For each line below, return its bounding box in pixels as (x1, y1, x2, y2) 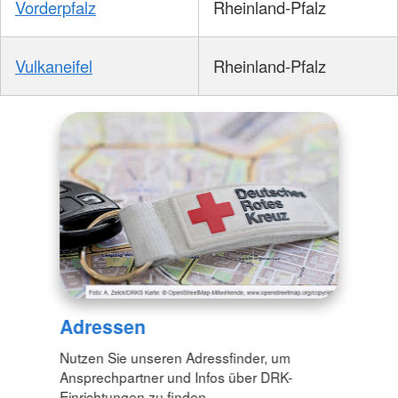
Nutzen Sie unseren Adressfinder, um (60, 346, 291, 367)
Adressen (60, 312, 147, 339)
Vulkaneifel (15, 54, 92, 78)
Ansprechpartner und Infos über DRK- (60, 366, 293, 386)
